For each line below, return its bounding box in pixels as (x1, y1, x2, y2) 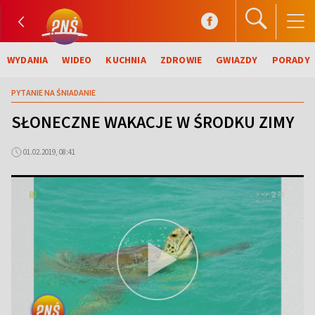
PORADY (271, 53, 310, 66)
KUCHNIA (105, 53, 146, 66)
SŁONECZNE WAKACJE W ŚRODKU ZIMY (11, 111, 294, 133)
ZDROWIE (160, 53, 202, 66)
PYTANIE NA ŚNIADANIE (11, 87, 96, 98)
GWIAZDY (216, 53, 258, 66)
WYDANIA (7, 53, 49, 66)
